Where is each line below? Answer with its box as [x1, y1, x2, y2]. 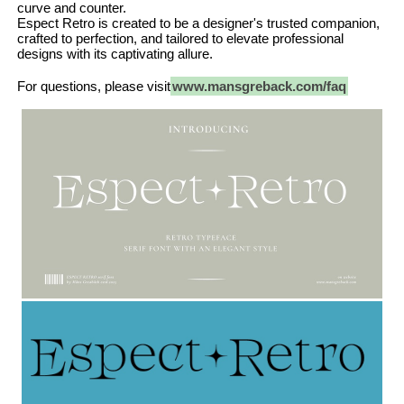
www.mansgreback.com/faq [171, 78, 346, 94]
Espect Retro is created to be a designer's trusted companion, [16, 15, 380, 31]
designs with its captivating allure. [16, 46, 213, 61]
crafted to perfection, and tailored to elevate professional [16, 31, 344, 46]
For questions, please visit [16, 78, 170, 94]
